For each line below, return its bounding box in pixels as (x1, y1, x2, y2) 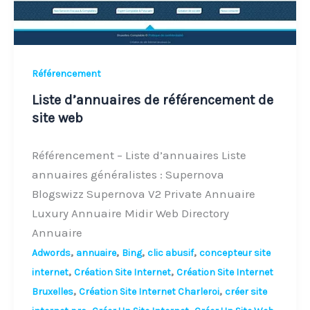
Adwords (31, 247, 71, 259)
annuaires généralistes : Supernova (31, 167, 224, 182)
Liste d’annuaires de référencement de (31, 92, 273, 109)
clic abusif (147, 247, 194, 259)
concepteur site (199, 247, 271, 259)
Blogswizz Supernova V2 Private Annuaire (31, 187, 255, 201)
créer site (224, 286, 267, 298)
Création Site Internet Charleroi (78, 286, 219, 298)
